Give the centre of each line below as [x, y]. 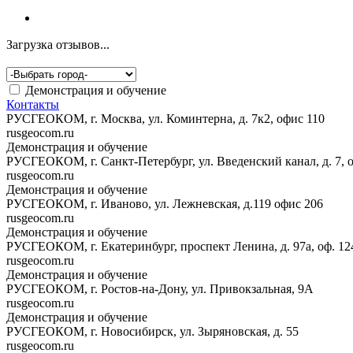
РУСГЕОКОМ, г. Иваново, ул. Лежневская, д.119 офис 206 [165, 203]
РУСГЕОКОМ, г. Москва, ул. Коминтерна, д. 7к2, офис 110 [165, 118]
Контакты [33, 104]
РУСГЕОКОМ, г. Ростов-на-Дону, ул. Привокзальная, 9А [160, 288]
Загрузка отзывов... [58, 44]
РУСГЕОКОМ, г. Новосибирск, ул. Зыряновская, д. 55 [152, 331]
